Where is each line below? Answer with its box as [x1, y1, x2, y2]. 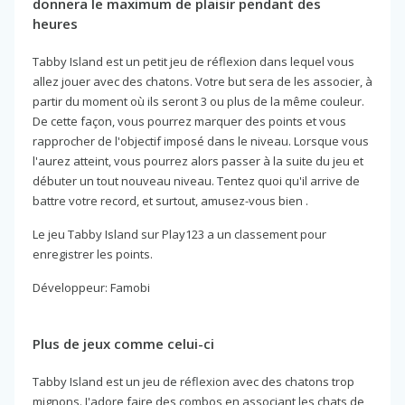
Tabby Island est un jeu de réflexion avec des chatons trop [33, 372, 354, 390]
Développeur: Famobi [33, 278, 150, 296]
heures [33, 14, 78, 33]
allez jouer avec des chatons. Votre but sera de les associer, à [33, 72, 372, 89]
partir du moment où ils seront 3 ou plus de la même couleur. [33, 92, 364, 109]
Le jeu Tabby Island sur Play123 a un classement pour [33, 225, 326, 242]
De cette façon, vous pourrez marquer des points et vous [33, 112, 346, 129]
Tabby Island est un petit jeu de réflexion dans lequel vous [33, 52, 354, 70]
